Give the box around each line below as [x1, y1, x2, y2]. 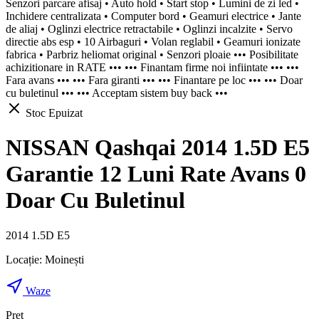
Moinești [45, 253, 84, 266]
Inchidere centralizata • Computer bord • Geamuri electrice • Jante [6, 9, 301, 22]
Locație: [6, 253, 45, 266]
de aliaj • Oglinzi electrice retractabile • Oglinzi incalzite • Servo [6, 22, 293, 35]
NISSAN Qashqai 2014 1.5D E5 [6, 135, 310, 161]
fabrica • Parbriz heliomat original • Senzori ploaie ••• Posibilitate [6, 48, 298, 61]
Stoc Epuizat [23, 106, 83, 119]
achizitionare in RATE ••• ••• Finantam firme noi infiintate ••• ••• [6, 61, 299, 73]
